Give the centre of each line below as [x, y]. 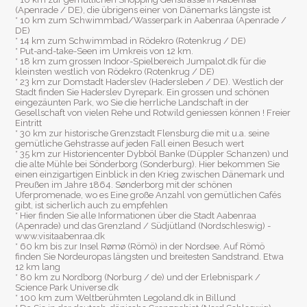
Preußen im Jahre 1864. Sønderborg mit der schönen [124, 185]
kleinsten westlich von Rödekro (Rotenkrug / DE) [115, 72]
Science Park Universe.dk [67, 288]
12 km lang [38, 267]
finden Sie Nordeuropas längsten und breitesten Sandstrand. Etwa [149, 257]
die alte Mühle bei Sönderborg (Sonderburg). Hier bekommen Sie [147, 164]
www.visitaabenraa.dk [60, 236]
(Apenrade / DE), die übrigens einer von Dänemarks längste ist [143, 10]
